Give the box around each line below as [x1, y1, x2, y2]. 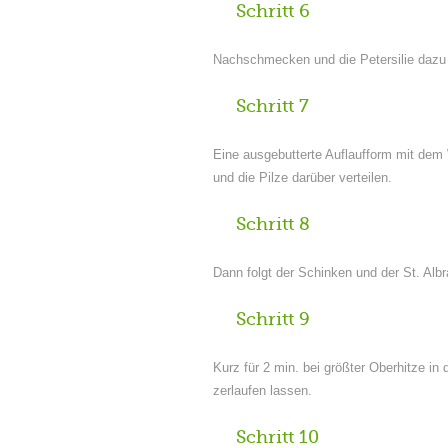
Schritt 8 [236, 214, 310, 234]
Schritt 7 [236, 96, 309, 116]
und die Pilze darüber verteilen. [213, 170, 392, 185]
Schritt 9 [236, 309, 310, 329]
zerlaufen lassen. [213, 383, 312, 398]
